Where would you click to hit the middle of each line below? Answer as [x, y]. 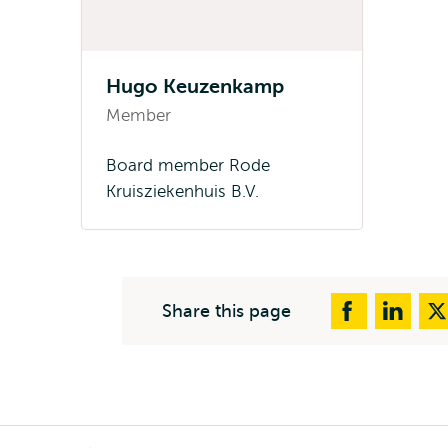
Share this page [226, 311]
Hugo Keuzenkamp [195, 86]
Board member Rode [188, 165]
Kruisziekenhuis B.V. [182, 191]
